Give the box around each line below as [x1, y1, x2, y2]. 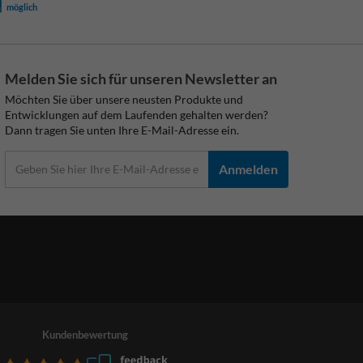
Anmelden [219, 161, 278, 177]
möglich [6, 2, 38, 13]
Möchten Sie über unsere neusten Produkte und [5, 92, 243, 106]
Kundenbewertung [42, 327, 128, 341]
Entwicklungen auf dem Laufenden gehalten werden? [5, 107, 268, 122]
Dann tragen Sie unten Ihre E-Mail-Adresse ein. [5, 122, 239, 137]
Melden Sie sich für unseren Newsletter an [5, 69, 277, 88]
